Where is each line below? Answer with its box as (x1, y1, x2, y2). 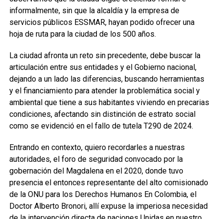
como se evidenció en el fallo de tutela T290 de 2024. (9, 121, 193, 131)
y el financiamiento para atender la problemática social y (9, 86, 200, 95)
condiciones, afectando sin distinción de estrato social (9, 109, 196, 119)
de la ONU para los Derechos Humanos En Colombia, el (9, 190, 197, 199)
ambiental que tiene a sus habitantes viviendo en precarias (9, 98, 209, 107)
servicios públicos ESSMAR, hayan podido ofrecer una (9, 18, 195, 27)
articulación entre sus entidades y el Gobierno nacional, (9, 63, 197, 72)
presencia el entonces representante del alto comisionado (9, 178, 208, 187)
